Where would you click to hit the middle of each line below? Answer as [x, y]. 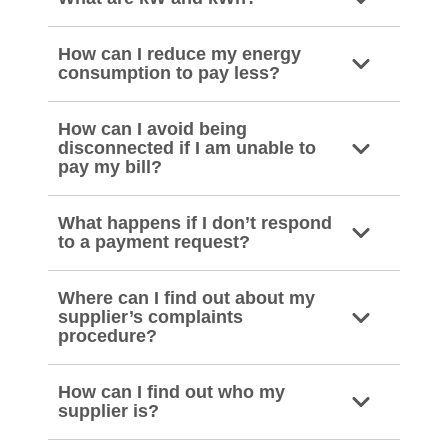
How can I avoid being [152, 129]
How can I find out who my [171, 392]
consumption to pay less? [169, 73]
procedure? [107, 336]
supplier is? [108, 411]
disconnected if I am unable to [187, 148]
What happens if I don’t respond [195, 223]
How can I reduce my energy [179, 54]
